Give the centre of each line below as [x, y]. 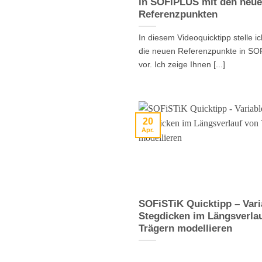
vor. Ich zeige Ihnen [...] [182, 64]
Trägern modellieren [185, 228]
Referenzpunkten [178, 14]
